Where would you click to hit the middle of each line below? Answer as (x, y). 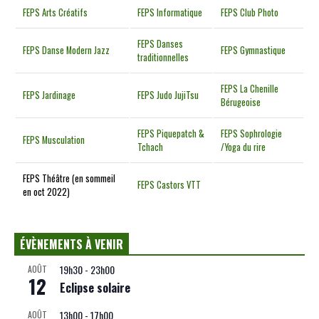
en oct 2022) (47, 192)
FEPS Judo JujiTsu (168, 95)
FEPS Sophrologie (252, 134)
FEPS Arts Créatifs (56, 13)
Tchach (151, 147)
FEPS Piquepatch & (171, 134)
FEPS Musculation (54, 140)
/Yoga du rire (244, 147)
